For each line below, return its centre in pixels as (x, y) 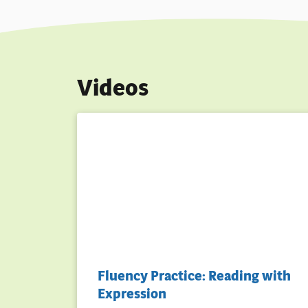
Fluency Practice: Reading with (194, 276)
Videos (113, 88)
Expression (132, 294)
